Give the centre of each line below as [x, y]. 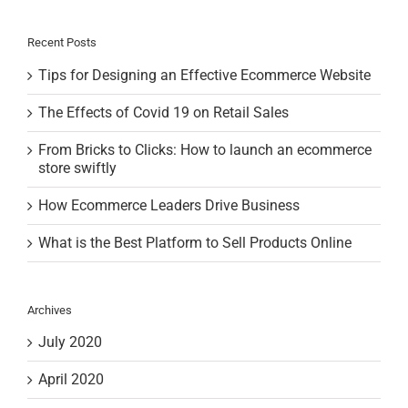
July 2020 [70, 342]
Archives [50, 310]
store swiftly [77, 168]
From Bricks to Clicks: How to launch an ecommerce [205, 149]
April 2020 [71, 379]
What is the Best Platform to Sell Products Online [195, 242]
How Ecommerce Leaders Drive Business [169, 205]
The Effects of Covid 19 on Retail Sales [163, 112]
